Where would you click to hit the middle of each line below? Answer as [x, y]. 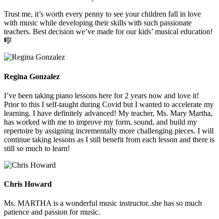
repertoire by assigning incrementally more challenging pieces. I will [109, 131]
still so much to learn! [37, 148]
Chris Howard [28, 184]
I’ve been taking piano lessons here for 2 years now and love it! [101, 95]
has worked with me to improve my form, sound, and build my [100, 122]
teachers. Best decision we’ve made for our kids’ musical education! [108, 32]
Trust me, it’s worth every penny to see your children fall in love [102, 14]
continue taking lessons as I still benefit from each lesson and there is [109, 139]
